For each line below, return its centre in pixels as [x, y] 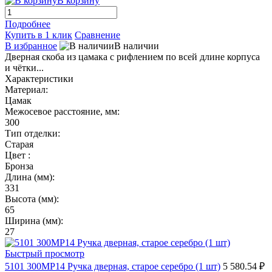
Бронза [19, 166]
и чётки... [24, 67]
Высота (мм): [32, 199]
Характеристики [39, 78]
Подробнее [28, 24]
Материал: [26, 89]
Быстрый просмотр [45, 253]
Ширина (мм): [34, 220]
